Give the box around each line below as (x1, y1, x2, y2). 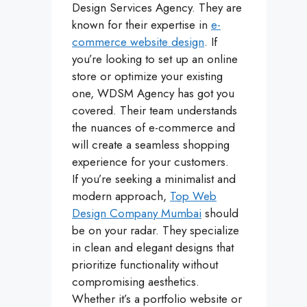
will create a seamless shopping (72, 136, 230, 153)
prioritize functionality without (72, 256, 218, 273)
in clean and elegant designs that (72, 239, 234, 256)
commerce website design (72, 34, 204, 51)
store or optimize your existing (72, 68, 223, 85)
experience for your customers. (72, 153, 229, 171)
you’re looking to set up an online (72, 51, 238, 68)
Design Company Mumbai (72, 205, 201, 222)
